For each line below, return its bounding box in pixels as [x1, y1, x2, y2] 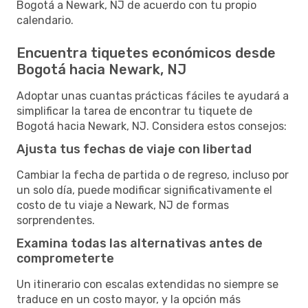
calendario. [16, 13, 74, 27]
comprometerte [16, 250, 114, 266]
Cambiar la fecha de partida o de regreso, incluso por [16, 168, 289, 181]
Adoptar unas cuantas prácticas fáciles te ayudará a [16, 89, 289, 102]
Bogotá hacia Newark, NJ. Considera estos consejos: [16, 119, 287, 133]
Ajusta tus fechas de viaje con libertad [16, 141, 252, 157]
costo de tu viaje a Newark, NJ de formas [16, 198, 229, 212]
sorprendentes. [16, 213, 95, 227]
